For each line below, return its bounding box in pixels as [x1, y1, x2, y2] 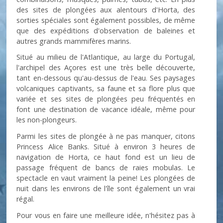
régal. [16, 194, 35, 204]
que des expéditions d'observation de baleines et [16, 25, 196, 35]
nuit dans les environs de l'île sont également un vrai [16, 184, 196, 193]
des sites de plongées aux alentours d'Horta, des [16, 4, 196, 14]
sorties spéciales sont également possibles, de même [16, 15, 196, 25]
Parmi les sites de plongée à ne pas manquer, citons [16, 131, 196, 141]
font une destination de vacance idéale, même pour [16, 105, 196, 114]
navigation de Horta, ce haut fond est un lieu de [16, 152, 196, 162]
